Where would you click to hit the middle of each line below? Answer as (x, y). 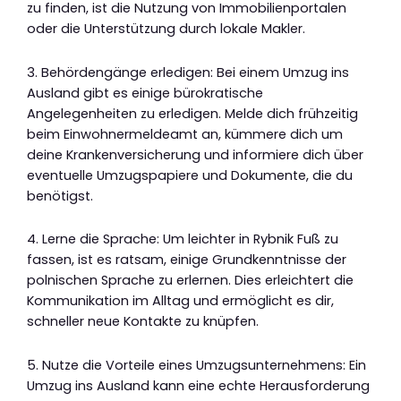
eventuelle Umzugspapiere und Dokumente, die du (190, 175)
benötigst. (60, 196)
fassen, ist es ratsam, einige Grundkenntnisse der (187, 260)
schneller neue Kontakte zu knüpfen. (143, 322)
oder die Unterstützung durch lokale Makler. (166, 29)
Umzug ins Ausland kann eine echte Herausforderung (198, 385)
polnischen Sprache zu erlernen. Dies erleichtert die (190, 281)
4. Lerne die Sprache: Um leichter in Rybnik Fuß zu (183, 239)
